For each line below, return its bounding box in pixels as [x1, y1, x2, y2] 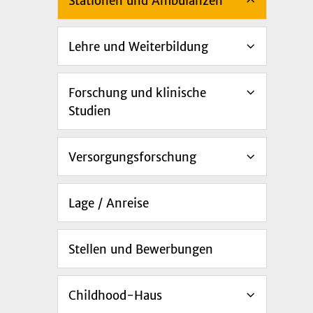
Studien [68, 103, 111, 119]
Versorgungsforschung [68, 149, 196, 165]
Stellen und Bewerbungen [68, 241, 213, 257]
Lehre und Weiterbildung [68, 38, 208, 54]
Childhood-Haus [68, 287, 162, 303]
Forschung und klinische [68, 85, 206, 101]
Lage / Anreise [68, 195, 149, 211]
